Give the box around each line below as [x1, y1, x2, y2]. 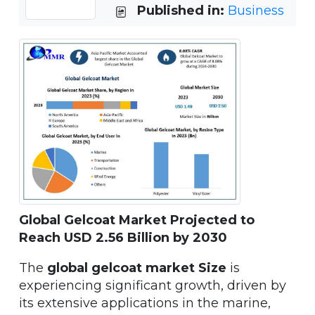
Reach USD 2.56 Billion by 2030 [19, 229, 227, 245]
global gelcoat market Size [47, 259, 226, 276]
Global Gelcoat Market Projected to [19, 212, 255, 228]
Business [228, 3, 284, 19]
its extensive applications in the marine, [19, 295, 271, 311]
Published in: [137, 3, 228, 19]
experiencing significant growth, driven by [19, 277, 286, 293]
